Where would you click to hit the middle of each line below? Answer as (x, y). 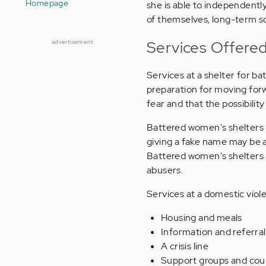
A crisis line (185, 246)
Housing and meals (202, 218)
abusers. (165, 170)
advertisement (72, 42)
